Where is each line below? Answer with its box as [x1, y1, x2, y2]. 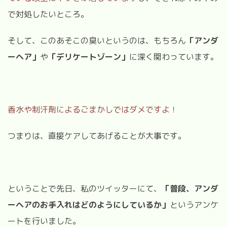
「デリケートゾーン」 [48, 51, 129, 62]
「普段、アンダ [162, 182, 218, 194]
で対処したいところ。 [8, 8, 89, 20]
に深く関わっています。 [129, 51, 218, 62]
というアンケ [170, 199, 218, 210]
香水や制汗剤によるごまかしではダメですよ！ [8, 103, 178, 115]
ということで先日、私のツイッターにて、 [8, 182, 162, 194]
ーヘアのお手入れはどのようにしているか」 [8, 199, 170, 210]
